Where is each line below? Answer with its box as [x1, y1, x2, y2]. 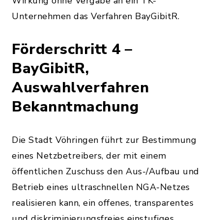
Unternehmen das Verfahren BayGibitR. [12, 10, 179, 22]
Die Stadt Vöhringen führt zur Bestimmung [12, 134, 196, 146]
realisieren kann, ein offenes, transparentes [12, 197, 193, 209]
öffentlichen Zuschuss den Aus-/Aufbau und [12, 165, 199, 177]
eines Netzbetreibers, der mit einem [12, 150, 166, 162]
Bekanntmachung [12, 97, 138, 117]
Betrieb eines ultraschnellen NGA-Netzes [12, 181, 190, 193]
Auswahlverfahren [12, 78, 149, 98]
